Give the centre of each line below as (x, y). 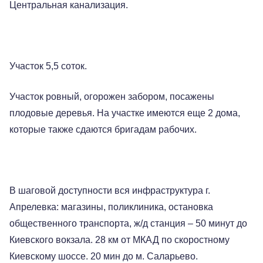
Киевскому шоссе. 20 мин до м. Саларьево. (104, 256)
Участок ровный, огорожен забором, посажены (112, 97)
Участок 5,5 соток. (48, 66)
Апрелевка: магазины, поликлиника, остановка (111, 207)
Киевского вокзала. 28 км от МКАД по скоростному (119, 240)
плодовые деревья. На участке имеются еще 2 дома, (125, 113)
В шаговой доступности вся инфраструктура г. (110, 190)
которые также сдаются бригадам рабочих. (103, 129)
